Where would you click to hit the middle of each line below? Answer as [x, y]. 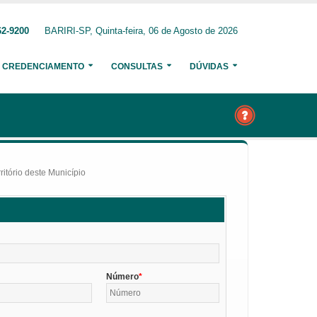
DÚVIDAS [209, 67]
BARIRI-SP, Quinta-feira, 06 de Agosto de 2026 [141, 31]
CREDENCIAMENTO [43, 67]
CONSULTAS [137, 67]
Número [123, 276]
